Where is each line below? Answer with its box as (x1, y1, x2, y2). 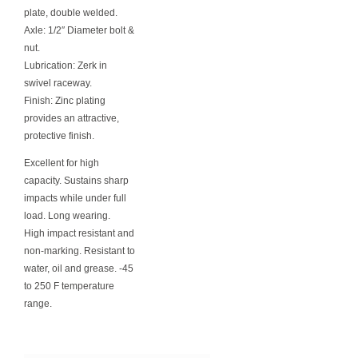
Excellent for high (24, 157, 99, 169)
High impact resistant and (24, 228, 134, 239)
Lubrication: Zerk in (24, 60, 107, 71)
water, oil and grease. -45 (24, 263, 133, 274)
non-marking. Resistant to (24, 245, 135, 257)
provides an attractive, (24, 113, 119, 124)
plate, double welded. (24, 7, 117, 18)
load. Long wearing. (24, 210, 110, 221)
